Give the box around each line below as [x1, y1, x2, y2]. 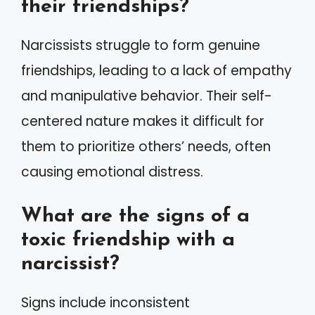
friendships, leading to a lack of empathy [21, 60, 292, 80]
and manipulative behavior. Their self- [21, 86, 272, 105]
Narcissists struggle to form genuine [21, 35, 260, 55]
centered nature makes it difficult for [21, 111, 264, 131]
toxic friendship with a [21, 230, 235, 250]
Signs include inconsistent [21, 293, 190, 312]
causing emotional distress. [21, 162, 203, 181]
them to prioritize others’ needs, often [21, 136, 271, 156]
